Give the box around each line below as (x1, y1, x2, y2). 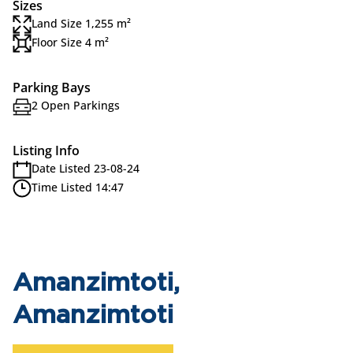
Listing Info (13, 142, 80, 159)
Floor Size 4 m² (32, 35, 109, 50)
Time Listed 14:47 (32, 180, 124, 195)
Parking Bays (13, 79, 91, 96)
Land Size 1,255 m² (32, 16, 131, 31)
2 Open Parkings (32, 98, 120, 113)
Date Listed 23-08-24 (32, 161, 139, 176)
